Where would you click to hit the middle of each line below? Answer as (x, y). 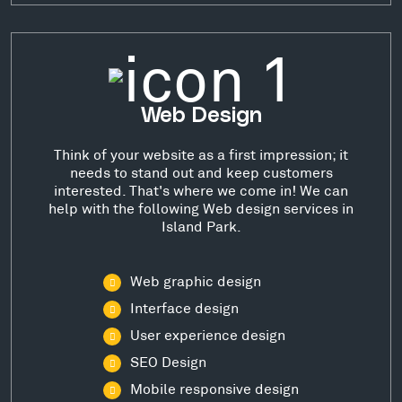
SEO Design (168, 362)
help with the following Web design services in (201, 208)
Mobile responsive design (214, 389)
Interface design (184, 308)
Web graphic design (196, 281)
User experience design (208, 335)
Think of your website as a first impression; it (201, 154)
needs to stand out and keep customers (201, 172)
